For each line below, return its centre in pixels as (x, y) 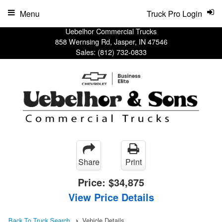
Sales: (86, 52)
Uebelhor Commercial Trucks (111, 31)
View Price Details (111, 197)
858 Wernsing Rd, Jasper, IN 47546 (111, 41)
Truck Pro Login (174, 14)
